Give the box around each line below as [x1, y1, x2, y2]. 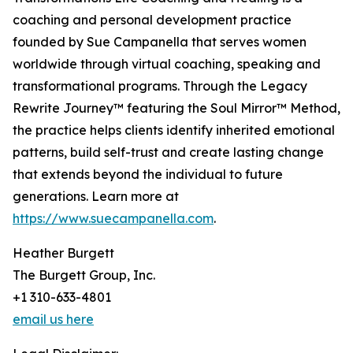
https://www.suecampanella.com [13, 210, 214, 227]
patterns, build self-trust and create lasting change [13, 144, 324, 161]
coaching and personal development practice [13, 12, 292, 28]
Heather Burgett [13, 245, 114, 262]
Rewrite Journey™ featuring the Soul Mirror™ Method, [13, 100, 340, 117]
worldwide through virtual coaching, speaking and [13, 56, 321, 72]
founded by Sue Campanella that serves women [13, 34, 307, 50]
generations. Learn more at [13, 188, 179, 205]
